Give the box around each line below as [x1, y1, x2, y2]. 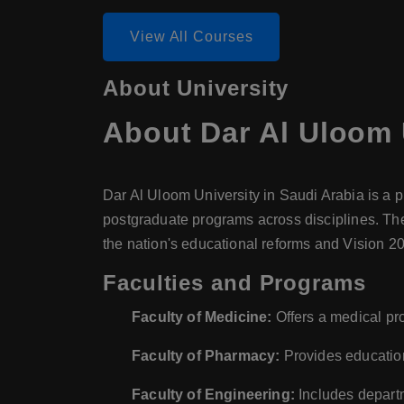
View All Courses [130, 29, 253, 44]
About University [103, 76, 289, 100]
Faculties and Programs [103, 271, 366, 295]
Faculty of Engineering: [132, 387, 295, 402]
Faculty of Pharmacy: [132, 348, 280, 363]
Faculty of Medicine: [132, 309, 272, 325]
